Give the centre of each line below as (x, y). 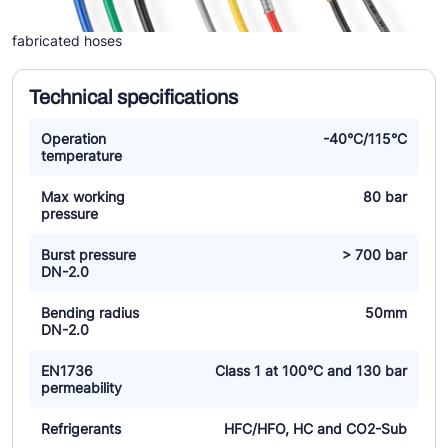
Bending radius (90, 312)
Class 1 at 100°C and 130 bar (311, 370)
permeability (81, 387)
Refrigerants (81, 428)
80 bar (385, 196)
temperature (81, 155)
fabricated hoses (67, 40)
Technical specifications (133, 96)
